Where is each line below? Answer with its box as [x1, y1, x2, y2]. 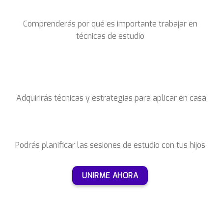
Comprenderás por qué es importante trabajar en [23, 19, 197, 29]
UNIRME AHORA [82, 170, 138, 181]
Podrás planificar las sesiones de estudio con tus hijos [15, 140, 205, 151]
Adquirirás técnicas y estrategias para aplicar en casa [14, 93, 206, 104]
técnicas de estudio [76, 31, 144, 42]
